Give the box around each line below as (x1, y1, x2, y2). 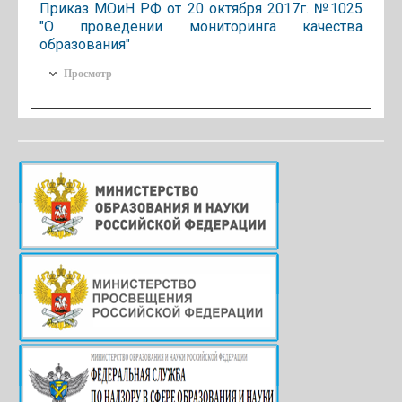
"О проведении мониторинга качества (39, 17, 363, 35)
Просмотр (64, 66, 112, 80)
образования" (39, 35, 130, 53)
